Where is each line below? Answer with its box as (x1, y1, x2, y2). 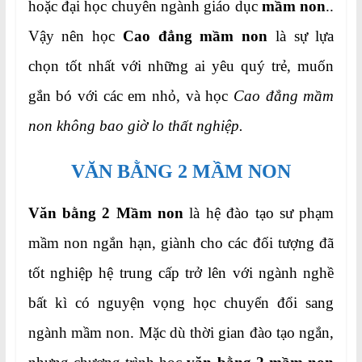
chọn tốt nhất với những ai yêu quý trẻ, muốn (27, 57, 335, 75)
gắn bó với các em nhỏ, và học (27, 87, 234, 105)
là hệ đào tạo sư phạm (189, 204, 335, 222)
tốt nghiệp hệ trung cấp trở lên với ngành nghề (27, 264, 335, 282)
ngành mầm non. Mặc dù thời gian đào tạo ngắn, (27, 324, 335, 342)
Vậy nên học (27, 27, 123, 45)
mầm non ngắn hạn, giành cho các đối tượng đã (27, 234, 335, 252)
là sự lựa (267, 27, 335, 45)
